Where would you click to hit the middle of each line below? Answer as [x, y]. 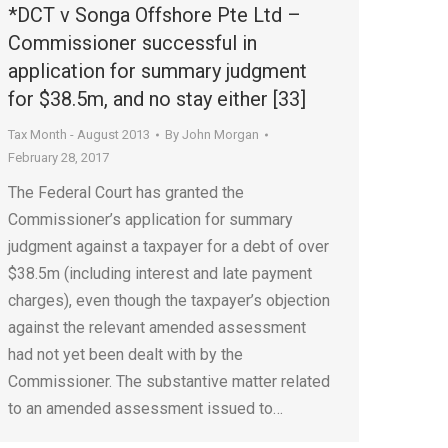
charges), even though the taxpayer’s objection [169, 300]
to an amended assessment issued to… [145, 408]
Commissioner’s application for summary [150, 219]
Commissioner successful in [132, 43]
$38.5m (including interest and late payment [160, 273]
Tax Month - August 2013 [79, 134]
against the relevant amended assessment [157, 327]
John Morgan [220, 134]
